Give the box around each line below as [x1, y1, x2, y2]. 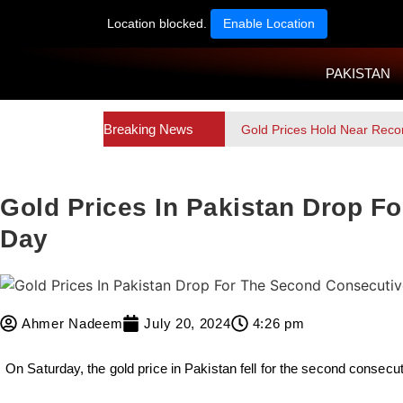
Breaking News [103, 121, 194, 138]
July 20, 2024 [144, 315, 231, 331]
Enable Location [223, 16, 315, 31]
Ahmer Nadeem [22, 315, 123, 331]
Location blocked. [107, 16, 210, 31]
